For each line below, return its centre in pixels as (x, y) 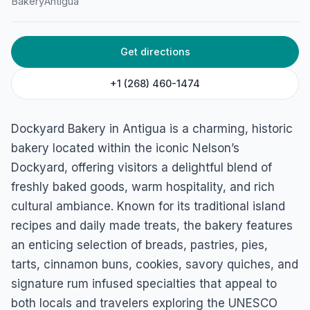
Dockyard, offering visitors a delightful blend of (142, 167)
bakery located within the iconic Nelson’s (125, 148)
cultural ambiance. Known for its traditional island (148, 206)
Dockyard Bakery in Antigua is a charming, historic (152, 129)
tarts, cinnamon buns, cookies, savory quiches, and (155, 264)
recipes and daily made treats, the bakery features (152, 226)
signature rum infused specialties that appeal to (144, 284)
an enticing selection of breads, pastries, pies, (139, 245)
